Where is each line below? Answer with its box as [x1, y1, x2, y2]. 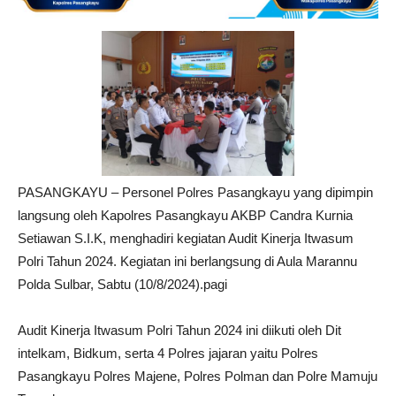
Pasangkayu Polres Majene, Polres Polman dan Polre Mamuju [18, 368, 377, 384]
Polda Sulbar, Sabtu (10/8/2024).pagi [18, 276, 227, 292]
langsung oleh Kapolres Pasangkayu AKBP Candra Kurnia [18, 207, 353, 223]
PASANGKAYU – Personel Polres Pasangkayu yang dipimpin [18, 184, 373, 200]
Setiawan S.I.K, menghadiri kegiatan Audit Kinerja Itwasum [18, 230, 354, 246]
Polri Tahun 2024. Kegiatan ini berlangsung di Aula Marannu [18, 253, 357, 269]
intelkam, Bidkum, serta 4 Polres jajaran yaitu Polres [18, 345, 318, 361]
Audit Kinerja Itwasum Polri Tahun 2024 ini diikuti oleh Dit [18, 322, 341, 338]
